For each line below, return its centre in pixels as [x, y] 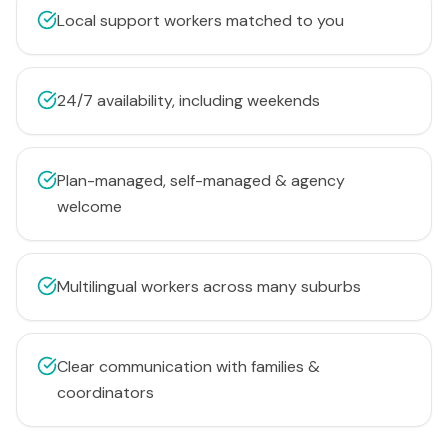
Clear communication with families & [188, 366]
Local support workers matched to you [200, 20]
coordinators [105, 392]
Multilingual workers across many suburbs [209, 286]
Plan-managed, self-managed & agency [201, 180]
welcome [89, 206]
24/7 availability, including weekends [188, 100]
